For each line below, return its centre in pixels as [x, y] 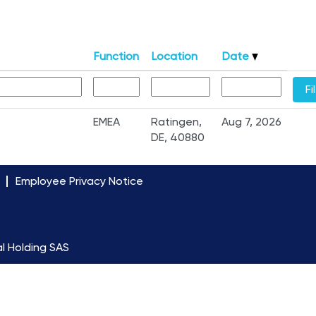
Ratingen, [176, 122]
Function [116, 56]
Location [175, 56]
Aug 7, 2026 [251, 122]
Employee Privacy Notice [79, 181]
